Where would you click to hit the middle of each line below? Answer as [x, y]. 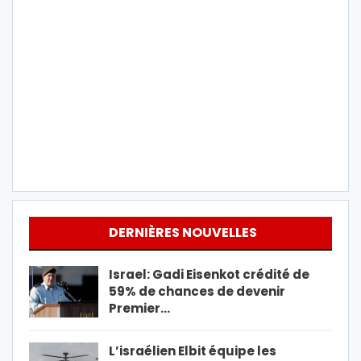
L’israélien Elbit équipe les [193, 351]
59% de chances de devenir [197, 291]
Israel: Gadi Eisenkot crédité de [209, 274]
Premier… [139, 308]
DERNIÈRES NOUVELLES [183, 232]
